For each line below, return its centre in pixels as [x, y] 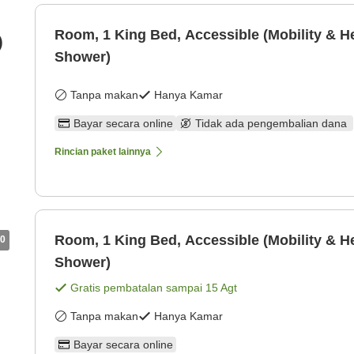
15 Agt [221, 288]
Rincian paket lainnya [103, 152]
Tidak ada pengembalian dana [273, 124]
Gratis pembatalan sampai [138, 288]
